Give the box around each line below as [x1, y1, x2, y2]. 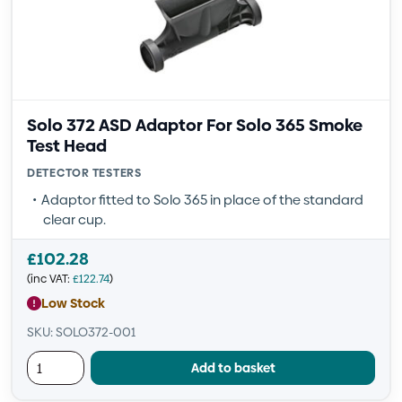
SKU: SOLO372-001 [27, 323, 135, 341]
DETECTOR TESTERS [27, 165, 142, 180]
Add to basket [190, 358, 275, 377]
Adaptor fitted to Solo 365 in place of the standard [41, 190, 363, 209]
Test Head [27, 134, 107, 158]
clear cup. [43, 210, 106, 229]
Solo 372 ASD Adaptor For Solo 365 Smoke [27, 113, 363, 137]
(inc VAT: [27, 271, 73, 286]
